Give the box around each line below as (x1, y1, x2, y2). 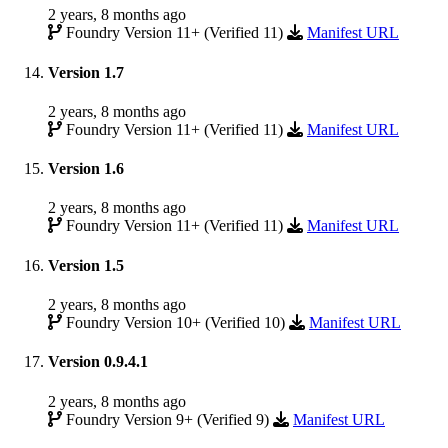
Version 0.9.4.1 (48, 353, 148, 371)
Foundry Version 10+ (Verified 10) (62, 314, 289, 331)
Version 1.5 (48, 256, 124, 274)
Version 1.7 (48, 63, 124, 81)
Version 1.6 (48, 160, 124, 178)
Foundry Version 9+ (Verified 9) (62, 410, 273, 428)
